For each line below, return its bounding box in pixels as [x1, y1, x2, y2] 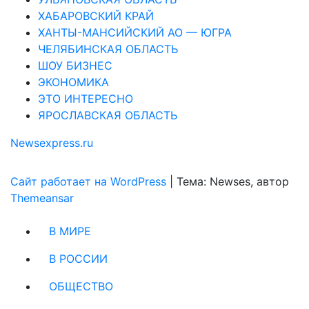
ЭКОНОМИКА [38, 74, 109, 89]
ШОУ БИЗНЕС [38, 58, 112, 72]
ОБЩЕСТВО [49, 279, 113, 293]
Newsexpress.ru [10, 135, 93, 150]
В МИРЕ [49, 223, 91, 238]
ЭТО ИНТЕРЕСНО [38, 91, 133, 106]
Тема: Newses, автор [177, 174, 289, 188]
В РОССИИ [49, 251, 108, 266]
